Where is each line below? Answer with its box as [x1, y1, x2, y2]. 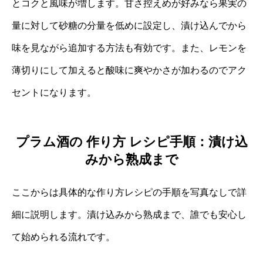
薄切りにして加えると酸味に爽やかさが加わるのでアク [12, 65, 247, 75]
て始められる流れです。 [12, 232, 115, 242]
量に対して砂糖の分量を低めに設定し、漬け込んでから [12, 20, 247, 31]
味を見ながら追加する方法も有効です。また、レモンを [12, 42, 247, 53]
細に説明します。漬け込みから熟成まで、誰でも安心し [12, 210, 247, 220]
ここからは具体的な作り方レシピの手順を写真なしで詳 [12, 187, 247, 198]
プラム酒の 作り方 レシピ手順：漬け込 [15, 134, 248, 150]
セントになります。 [12, 87, 96, 97]
